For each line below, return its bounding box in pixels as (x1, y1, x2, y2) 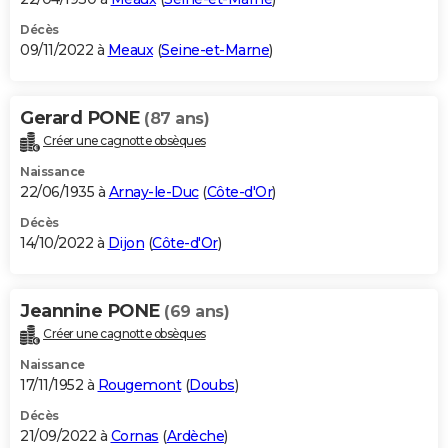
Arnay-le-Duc (108, 182, 199, 201)
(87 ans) (144, 108, 209, 128)
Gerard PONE (20, 106, 144, 129)
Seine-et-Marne (161, 40, 269, 59)
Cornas (110, 426, 159, 445)
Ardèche (166, 426, 224, 445)
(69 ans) (164, 301, 229, 321)
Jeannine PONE (20, 299, 164, 322)
